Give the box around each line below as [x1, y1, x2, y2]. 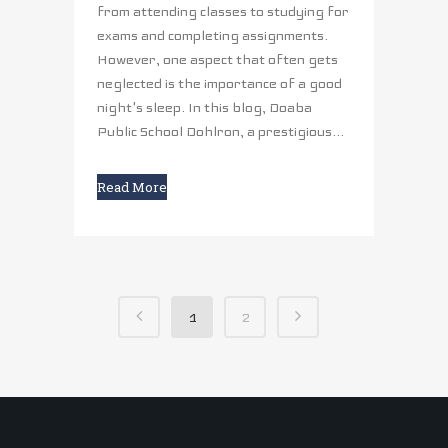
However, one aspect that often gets [97, 51, 338, 69]
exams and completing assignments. [97, 27, 328, 45]
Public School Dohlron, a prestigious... [97, 123, 344, 141]
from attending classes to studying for [97, 3, 349, 21]
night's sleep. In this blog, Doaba [97, 99, 312, 117]
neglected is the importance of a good [97, 75, 342, 93]
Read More [97, 178, 167, 197]
